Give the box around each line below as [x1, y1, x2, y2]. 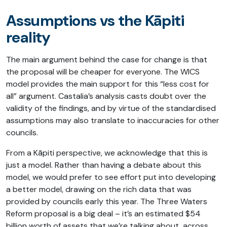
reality [6, 27, 51, 48]
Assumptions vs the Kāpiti [6, 11, 184, 31]
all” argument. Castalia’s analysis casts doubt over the [6, 91, 206, 102]
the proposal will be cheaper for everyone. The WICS [6, 66, 200, 78]
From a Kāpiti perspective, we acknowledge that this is [6, 147, 208, 159]
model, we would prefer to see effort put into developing [6, 172, 216, 183]
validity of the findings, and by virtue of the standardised [6, 103, 216, 114]
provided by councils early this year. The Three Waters [6, 196, 207, 207]
